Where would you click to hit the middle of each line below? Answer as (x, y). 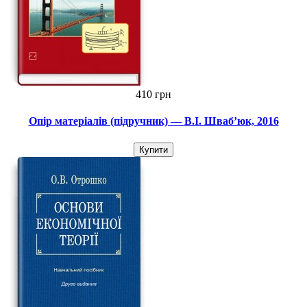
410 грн (153, 95)
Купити (153, 149)
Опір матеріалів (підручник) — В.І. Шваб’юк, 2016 (153, 121)
